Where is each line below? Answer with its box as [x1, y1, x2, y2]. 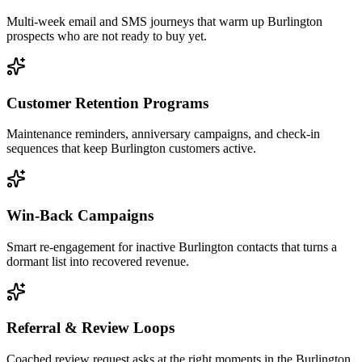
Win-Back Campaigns [6, 207, 154, 225]
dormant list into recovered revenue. [6, 254, 189, 268]
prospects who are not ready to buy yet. [6, 28, 207, 43]
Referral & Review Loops [6, 319, 175, 337]
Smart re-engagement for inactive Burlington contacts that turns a [6, 239, 337, 254]
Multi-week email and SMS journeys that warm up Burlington [6, 14, 322, 28]
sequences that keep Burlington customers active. [6, 141, 256, 156]
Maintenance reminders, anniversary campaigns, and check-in [6, 127, 320, 141]
